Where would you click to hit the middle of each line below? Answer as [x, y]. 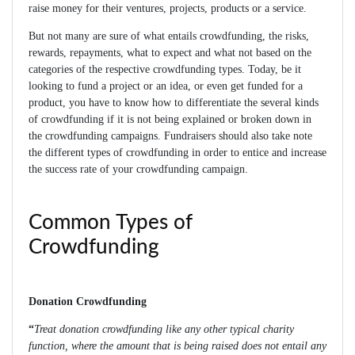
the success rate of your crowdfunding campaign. [138, 170]
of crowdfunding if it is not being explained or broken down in [170, 120]
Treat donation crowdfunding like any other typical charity [164, 330]
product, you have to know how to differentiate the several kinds [174, 103]
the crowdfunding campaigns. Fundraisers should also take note [170, 136]
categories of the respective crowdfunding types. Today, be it [165, 70]
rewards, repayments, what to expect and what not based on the [170, 53]
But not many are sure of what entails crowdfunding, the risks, [169, 36]
